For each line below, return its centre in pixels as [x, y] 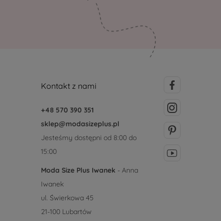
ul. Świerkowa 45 [67, 198]
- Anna [127, 170]
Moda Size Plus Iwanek [78, 170]
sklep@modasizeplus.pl [80, 124]
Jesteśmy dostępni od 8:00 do [89, 138]
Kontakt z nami [68, 86]
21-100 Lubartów [66, 212]
